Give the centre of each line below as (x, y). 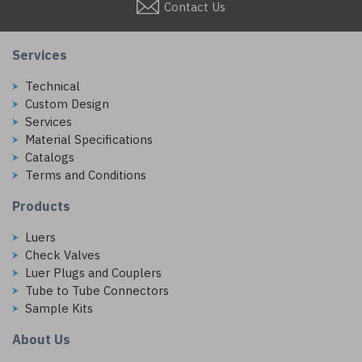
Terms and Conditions (86, 175)
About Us (41, 339)
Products (41, 206)
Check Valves (63, 255)
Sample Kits (59, 308)
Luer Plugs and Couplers (93, 273)
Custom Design (67, 104)
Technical (53, 86)
